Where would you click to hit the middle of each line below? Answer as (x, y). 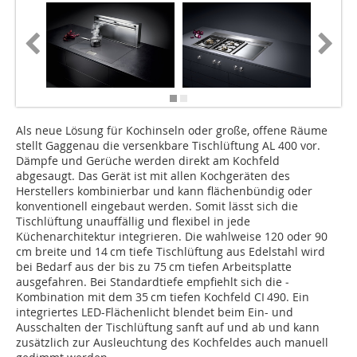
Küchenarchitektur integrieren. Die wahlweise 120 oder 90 (173, 237)
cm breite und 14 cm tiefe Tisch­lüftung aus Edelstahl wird (171, 252)
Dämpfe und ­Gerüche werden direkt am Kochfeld (148, 161)
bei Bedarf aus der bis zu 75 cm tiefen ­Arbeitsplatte (154, 267)
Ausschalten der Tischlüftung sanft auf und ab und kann (168, 328)
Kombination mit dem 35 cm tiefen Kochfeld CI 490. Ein (163, 297)
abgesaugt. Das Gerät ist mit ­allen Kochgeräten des (153, 176)
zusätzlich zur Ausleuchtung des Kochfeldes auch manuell (172, 343)
